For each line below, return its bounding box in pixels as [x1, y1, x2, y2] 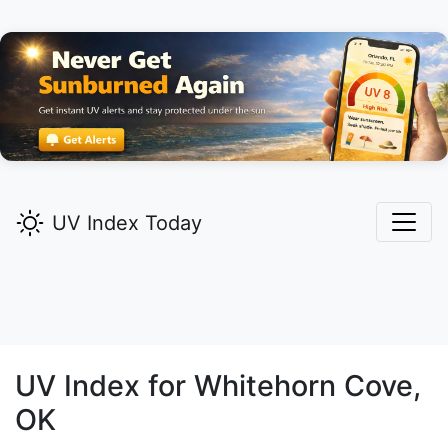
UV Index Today [52, 211, 202, 236]
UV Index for [15, 368, 194, 404]
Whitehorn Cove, [194, 368, 421, 404]
